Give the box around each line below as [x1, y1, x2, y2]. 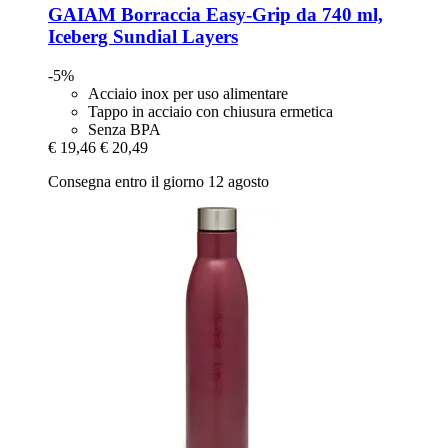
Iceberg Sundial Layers [48, 26, 238, 48]
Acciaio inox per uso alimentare [88, 84, 288, 102]
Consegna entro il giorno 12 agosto [48, 172, 269, 190]
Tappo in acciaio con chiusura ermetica [88, 102, 333, 120]
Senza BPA [88, 120, 161, 138]
